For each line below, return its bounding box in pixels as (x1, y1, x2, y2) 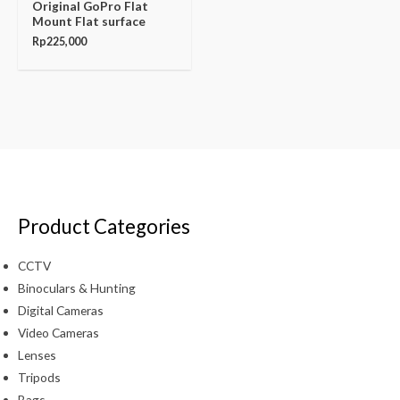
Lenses (18, 347, 56, 363)
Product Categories (18, 213, 190, 238)
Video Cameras (18, 325, 99, 341)
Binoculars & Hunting (18, 280, 136, 296)
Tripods (18, 370, 61, 386)
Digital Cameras (18, 303, 104, 319)
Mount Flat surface (32, 13, 146, 29)
